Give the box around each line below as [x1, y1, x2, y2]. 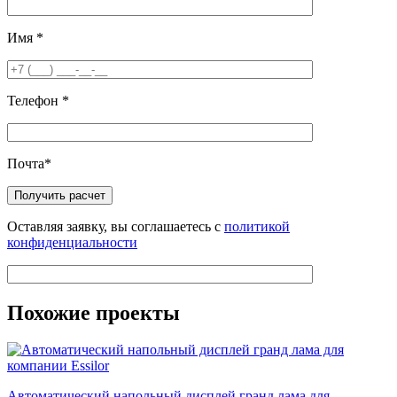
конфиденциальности [7, 234, 137, 250]
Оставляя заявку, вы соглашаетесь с [7, 218, 224, 234]
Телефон [7, 92, 62, 108]
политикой [224, 218, 290, 234]
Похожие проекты [7, 300, 180, 324]
